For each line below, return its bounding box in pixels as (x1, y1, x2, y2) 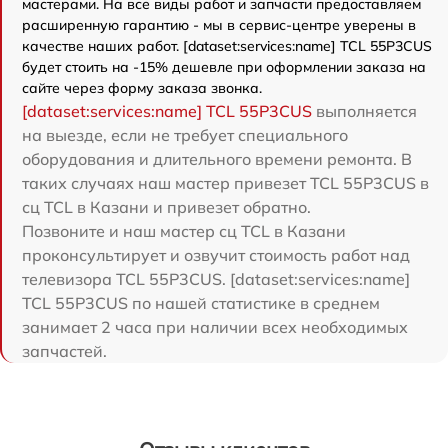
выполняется (312, 101, 417, 121)
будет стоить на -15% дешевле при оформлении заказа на (22, 58, 426, 76)
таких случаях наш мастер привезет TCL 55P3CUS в (22, 173, 429, 193)
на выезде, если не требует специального (22, 125, 348, 145)
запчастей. (22, 341, 107, 361)
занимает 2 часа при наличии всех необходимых (22, 317, 408, 337)
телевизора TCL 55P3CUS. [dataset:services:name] (22, 269, 410, 289)
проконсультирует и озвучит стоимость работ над (22, 245, 410, 265)
